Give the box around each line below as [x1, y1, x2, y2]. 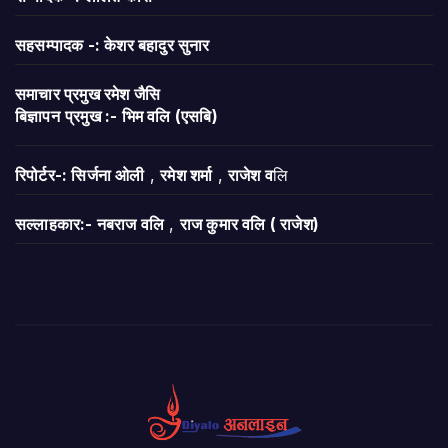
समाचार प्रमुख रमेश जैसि [15, 83, 161, 104]
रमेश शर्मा [160, 164, 213, 185]
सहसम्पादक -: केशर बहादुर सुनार [15, 34, 210, 55]
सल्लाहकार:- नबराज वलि [15, 213, 165, 234]
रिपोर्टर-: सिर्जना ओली [15, 164, 145, 185]
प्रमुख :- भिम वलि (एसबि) [65, 105, 218, 126]
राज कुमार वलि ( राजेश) [179, 213, 320, 234]
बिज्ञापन [15, 105, 60, 126]
